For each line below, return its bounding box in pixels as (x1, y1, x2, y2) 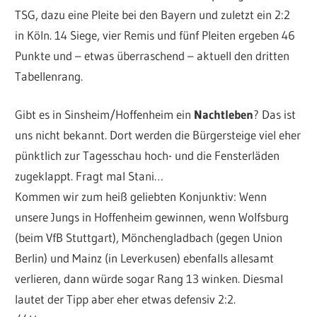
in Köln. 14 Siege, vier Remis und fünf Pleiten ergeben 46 (15, 27, 296, 42)
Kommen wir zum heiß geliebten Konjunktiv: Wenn (15, 189, 267, 204)
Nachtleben (194, 107, 254, 122)
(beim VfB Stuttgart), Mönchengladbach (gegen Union (15, 230, 283, 246)
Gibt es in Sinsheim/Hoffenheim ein (15, 107, 195, 122)
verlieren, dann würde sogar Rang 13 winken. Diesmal (15, 271, 284, 287)
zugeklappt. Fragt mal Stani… (15, 168, 164, 184)
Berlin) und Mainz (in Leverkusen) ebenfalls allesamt (15, 250, 275, 266)
